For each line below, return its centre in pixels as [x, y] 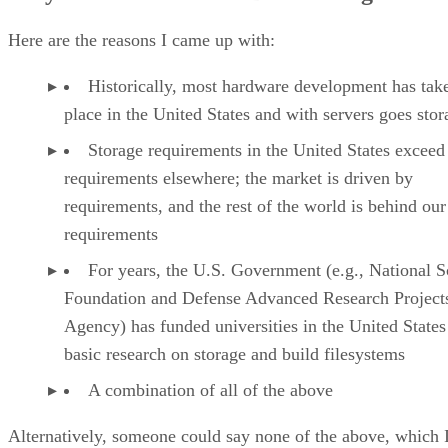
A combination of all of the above [210, 389]
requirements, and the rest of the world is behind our [255, 205]
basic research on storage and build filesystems [234, 353]
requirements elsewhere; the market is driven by [238, 177]
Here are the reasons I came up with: [141, 39]
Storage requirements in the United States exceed [266, 149]
